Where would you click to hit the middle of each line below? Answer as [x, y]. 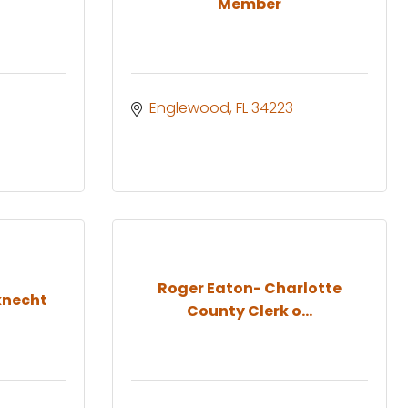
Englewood [189, 107]
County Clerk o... [250, 311]
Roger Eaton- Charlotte [250, 289]
